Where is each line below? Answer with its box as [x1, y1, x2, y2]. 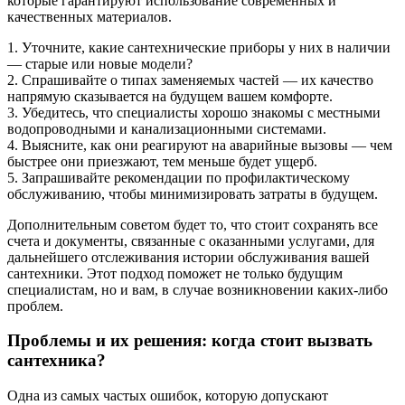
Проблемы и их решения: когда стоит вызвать [7, 331, 372, 351]
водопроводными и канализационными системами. [7, 120, 326, 137]
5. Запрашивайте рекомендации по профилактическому [7, 169, 350, 185]
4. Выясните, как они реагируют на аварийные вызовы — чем [7, 137, 392, 153]
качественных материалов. [7, 8, 172, 24]
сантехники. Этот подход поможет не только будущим [7, 265, 343, 281]
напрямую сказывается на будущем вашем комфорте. [7, 88, 333, 104]
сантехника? [7, 351, 106, 371]
